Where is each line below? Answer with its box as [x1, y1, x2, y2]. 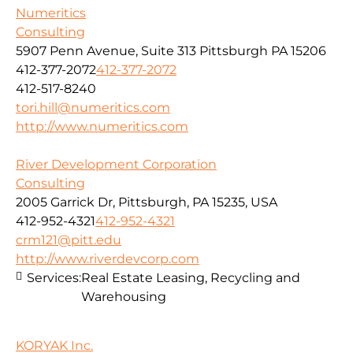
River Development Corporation [16, 156, 217, 172]
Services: [27, 269, 81, 285]
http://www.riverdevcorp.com [16, 251, 199, 266]
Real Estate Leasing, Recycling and [81, 269, 300, 285]
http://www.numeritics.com [16, 118, 188, 134]
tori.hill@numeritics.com [16, 99, 170, 115]
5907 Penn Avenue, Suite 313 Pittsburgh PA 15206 [16, 43, 326, 58]
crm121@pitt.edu [16, 232, 121, 247]
